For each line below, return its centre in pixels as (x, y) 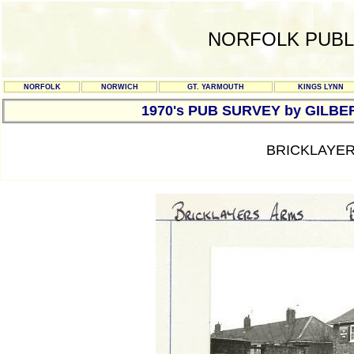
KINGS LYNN (320, 87)
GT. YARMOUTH (216, 87)
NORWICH (119, 87)
